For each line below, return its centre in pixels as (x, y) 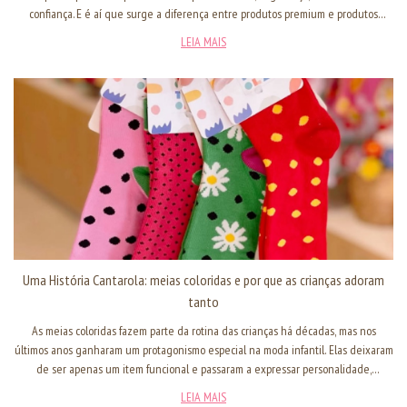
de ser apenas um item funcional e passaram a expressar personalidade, (203, 369)
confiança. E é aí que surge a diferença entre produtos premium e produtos (203, 14)
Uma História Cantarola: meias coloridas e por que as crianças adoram (203, 280)
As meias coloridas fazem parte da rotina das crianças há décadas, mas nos (203, 331)
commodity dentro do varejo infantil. (203, 33)
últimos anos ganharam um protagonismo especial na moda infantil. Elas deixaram (203, 350)
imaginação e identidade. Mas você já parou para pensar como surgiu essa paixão (203, 388)
